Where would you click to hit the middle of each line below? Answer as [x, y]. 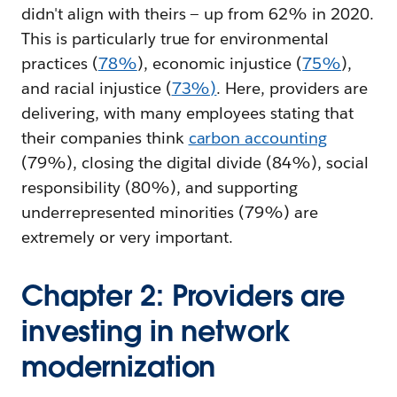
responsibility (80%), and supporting [160, 188]
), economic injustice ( [220, 64]
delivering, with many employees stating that [188, 113]
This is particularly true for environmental [175, 39]
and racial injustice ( [97, 89]
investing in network [156, 331]
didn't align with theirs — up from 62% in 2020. [198, 14]
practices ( [60, 64]
